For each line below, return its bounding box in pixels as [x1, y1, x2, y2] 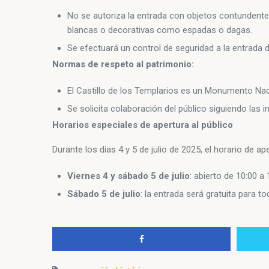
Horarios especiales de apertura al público [52, 119, 233, 131]
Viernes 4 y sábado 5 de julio [67, 171, 190, 182]
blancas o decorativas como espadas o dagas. [67, 25, 252, 36]
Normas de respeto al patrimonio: [52, 59, 194, 70]
